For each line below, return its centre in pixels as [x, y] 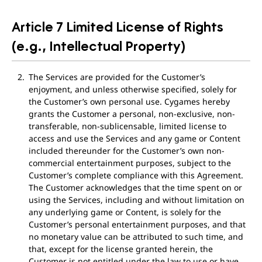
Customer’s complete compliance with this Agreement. [136, 175]
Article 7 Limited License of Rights [118, 26]
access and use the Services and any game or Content [134, 138]
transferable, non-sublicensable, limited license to [127, 126]
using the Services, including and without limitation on [136, 200]
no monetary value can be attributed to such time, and [136, 237]
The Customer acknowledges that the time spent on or [135, 187]
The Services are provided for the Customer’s [117, 77]
